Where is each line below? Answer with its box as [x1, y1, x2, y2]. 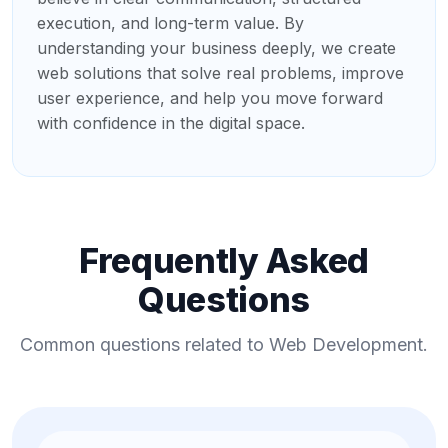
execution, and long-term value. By [37, 12, 304, 33]
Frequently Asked [78, 239, 370, 281]
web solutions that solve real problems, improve [37, 62, 404, 83]
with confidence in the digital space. [37, 112, 305, 133]
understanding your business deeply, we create [37, 37, 396, 58]
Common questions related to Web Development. [20, 333, 428, 355]
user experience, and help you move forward [37, 87, 383, 108]
